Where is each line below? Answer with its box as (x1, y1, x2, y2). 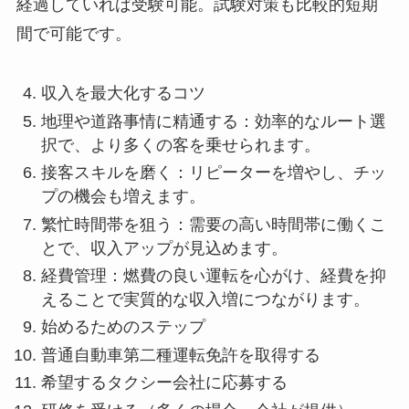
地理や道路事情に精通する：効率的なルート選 (40, 111, 386, 131)
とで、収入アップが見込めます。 (40, 238, 288, 257)
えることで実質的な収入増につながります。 (40, 290, 370, 309)
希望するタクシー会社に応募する (40, 373, 288, 393)
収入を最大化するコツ (40, 84, 205, 103)
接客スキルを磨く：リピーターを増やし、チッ (40, 163, 386, 183)
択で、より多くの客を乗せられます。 (40, 135, 320, 154)
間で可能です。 (16, 25, 131, 44)
